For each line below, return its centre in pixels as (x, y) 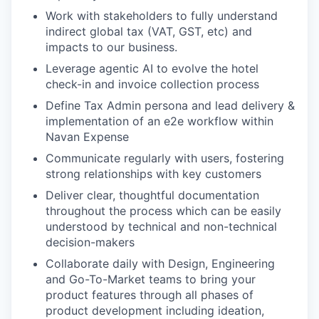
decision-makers (90, 242)
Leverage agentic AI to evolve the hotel (152, 68)
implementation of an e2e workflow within (159, 121)
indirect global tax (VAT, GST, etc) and (149, 31)
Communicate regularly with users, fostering (165, 158)
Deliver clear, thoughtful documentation (152, 195)
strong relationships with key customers (153, 173)
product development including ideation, (155, 310)
